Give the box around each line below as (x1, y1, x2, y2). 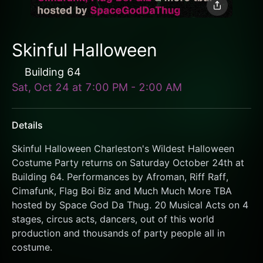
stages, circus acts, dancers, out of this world (12, 213, 214, 225)
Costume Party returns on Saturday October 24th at (12, 157, 244, 169)
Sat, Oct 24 (12, 81, 69, 94)
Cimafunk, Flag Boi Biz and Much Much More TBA (12, 185, 232, 197)
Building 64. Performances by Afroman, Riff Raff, (12, 171, 228, 183)
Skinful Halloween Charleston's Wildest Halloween (12, 143, 234, 155)
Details (12, 119, 43, 131)
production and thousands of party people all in (12, 227, 225, 240)
